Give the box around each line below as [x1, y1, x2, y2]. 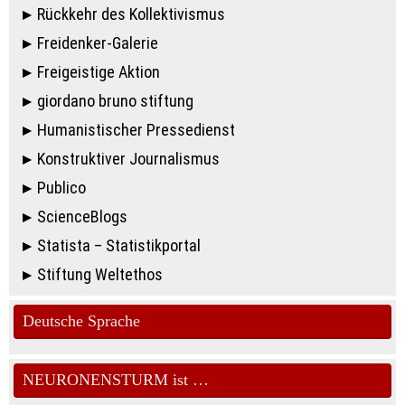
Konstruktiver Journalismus [37, 149, 221, 169]
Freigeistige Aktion [37, 62, 161, 82]
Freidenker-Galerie [37, 33, 159, 53]
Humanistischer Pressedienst [37, 120, 236, 140]
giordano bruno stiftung [37, 91, 194, 111]
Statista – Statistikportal [37, 236, 202, 256]
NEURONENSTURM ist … [23, 371, 209, 390]
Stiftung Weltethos [37, 265, 164, 285]
